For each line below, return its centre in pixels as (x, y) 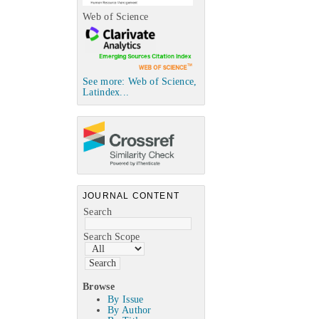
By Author (130, 310)
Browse (99, 286)
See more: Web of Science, (140, 81)
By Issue (126, 300)
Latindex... (106, 92)
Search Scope (112, 236)
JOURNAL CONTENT (131, 195)
